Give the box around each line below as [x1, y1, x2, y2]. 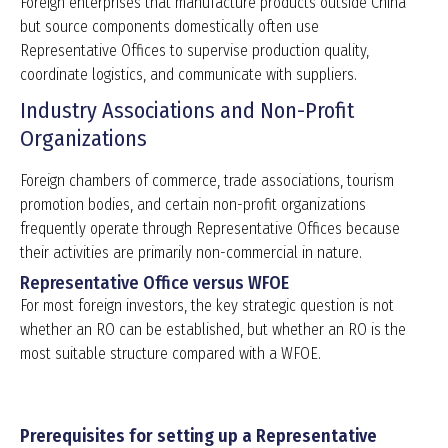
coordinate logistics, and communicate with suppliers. [20, 65, 357, 85]
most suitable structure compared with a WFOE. [20, 344, 321, 364]
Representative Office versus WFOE [20, 272, 289, 295]
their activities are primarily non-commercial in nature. [20, 243, 362, 263]
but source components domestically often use [20, 17, 319, 37]
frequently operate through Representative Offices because [20, 219, 400, 239]
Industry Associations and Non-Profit [20, 97, 354, 125]
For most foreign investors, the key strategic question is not [20, 296, 394, 316]
